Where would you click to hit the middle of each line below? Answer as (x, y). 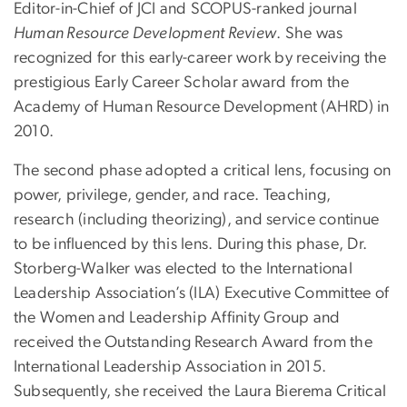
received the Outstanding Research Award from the (193, 343)
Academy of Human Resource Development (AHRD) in (202, 108)
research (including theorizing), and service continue (197, 220)
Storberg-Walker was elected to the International (183, 269)
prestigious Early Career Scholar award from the (182, 83)
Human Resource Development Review (145, 34)
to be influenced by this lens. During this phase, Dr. (191, 245)
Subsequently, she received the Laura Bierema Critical (200, 392)
